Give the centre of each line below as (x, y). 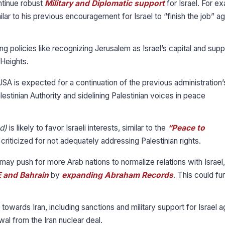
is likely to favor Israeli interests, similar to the (87, 128)
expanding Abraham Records (118, 175)
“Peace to (186, 128)
